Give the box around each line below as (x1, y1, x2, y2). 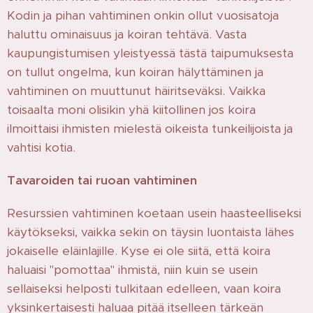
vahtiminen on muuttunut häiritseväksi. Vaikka (7, 82, 265, 99)
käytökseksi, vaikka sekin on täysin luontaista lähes (7, 224, 294, 240)
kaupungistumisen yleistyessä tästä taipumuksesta (7, 45, 293, 61)
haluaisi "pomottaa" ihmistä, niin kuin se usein (7, 261, 258, 277)
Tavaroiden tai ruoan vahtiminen (7, 172, 197, 188)
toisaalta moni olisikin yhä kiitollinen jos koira (7, 101, 256, 117)
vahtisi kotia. (7, 139, 75, 155)
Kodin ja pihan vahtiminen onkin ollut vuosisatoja (7, 7, 279, 23)
